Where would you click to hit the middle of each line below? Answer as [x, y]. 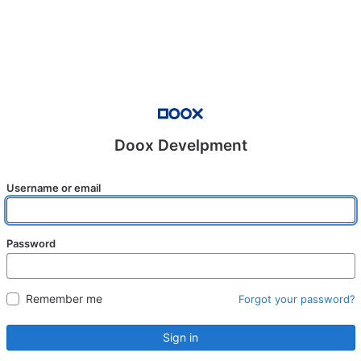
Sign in [180, 337]
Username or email [53, 188]
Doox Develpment [180, 145]
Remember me [64, 299]
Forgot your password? [297, 299]
